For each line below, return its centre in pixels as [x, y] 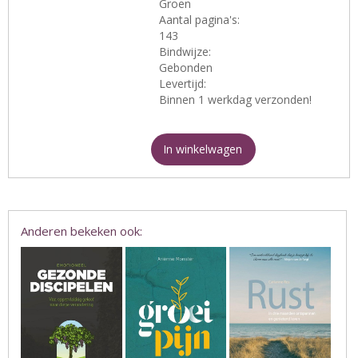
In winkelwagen [203, 149]
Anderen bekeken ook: [82, 231]
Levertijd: [183, 84]
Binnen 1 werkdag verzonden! [236, 100]
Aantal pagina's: [200, 20]
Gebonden [186, 68]
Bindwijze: [185, 52]
